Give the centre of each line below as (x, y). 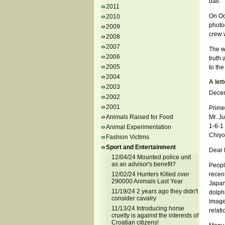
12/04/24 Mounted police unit (151, 157)
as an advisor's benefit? (143, 164)
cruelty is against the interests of (155, 215)
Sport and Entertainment (141, 147)
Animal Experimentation (138, 127)
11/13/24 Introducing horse (148, 208)
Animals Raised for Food (139, 117)
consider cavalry (134, 198)
